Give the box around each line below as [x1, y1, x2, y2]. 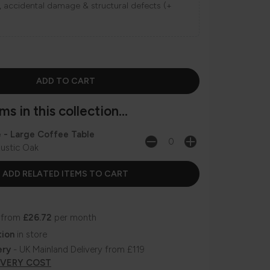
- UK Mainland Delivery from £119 [11, 244, 145, 256]
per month [52, 212, 96, 224]
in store [14, 229, 47, 240]
